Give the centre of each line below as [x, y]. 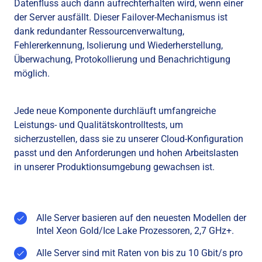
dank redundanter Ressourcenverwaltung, [99, 31]
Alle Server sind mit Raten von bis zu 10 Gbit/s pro [139, 253]
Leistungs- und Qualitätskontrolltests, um [99, 125]
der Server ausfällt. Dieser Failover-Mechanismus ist [121, 17]
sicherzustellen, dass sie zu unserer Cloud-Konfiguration [129, 139]
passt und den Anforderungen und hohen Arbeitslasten [126, 153]
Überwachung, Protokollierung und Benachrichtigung [122, 59]
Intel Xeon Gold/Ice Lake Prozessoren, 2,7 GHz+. [135, 231]
